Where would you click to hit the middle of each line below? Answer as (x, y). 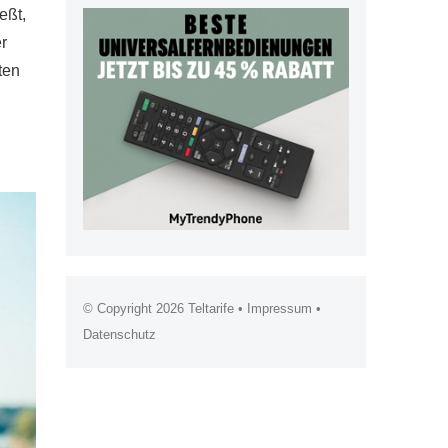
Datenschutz (119, 334)
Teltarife (211, 308)
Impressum (279, 308)
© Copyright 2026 (135, 308)
